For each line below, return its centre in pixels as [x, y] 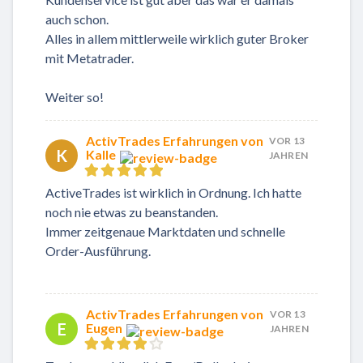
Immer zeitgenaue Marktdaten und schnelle [165, 232]
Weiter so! [75, 97]
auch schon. [77, 19]
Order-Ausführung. [98, 251]
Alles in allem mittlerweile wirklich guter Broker [177, 39]
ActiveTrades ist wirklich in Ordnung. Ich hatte [173, 193]
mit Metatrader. [90, 58]
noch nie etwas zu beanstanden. [132, 212]
